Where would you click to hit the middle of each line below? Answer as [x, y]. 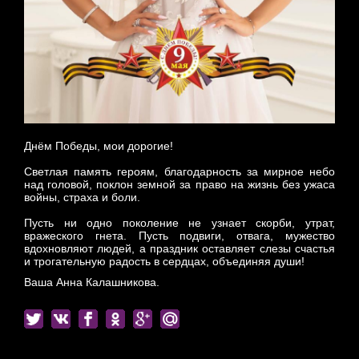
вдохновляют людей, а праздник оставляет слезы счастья [179, 249]
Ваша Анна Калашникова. [92, 282]
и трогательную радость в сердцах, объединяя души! [166, 262]
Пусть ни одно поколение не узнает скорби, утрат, [179, 223]
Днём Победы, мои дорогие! [99, 146]
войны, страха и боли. [84, 198]
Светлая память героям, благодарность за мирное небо [179, 172]
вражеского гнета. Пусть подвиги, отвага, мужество [179, 236]
